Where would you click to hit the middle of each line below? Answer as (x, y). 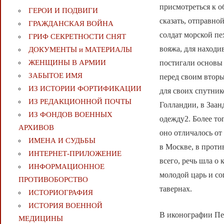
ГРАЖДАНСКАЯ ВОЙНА (71, 24)
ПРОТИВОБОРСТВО (53, 180)
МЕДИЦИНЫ (40, 219)
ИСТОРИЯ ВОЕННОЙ (65, 206)
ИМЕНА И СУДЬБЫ (62, 141)
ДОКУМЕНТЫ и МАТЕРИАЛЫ (80, 50)
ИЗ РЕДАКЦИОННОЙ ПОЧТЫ (80, 102)
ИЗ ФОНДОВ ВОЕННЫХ (70, 115)
